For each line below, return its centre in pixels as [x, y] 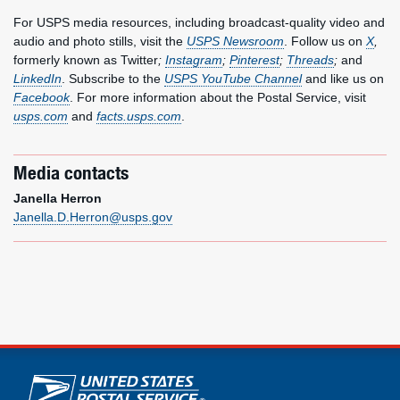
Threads [310, 60]
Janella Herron [58, 198]
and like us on [343, 79]
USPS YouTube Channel [233, 79]
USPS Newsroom [235, 41]
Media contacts [71, 172]
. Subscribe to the [113, 79]
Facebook [42, 97]
